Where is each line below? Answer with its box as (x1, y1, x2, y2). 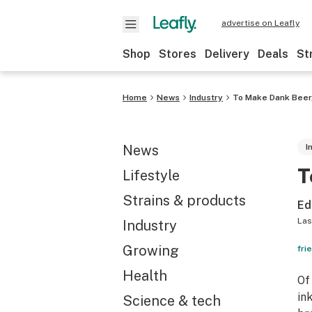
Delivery (205, 47, 249, 61)
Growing (123, 242, 179, 259)
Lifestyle (123, 167, 180, 184)
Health (123, 267, 167, 284)
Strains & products (123, 192, 246, 209)
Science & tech (123, 292, 221, 309)
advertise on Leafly (221, 18, 299, 28)
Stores (159, 47, 196, 61)
